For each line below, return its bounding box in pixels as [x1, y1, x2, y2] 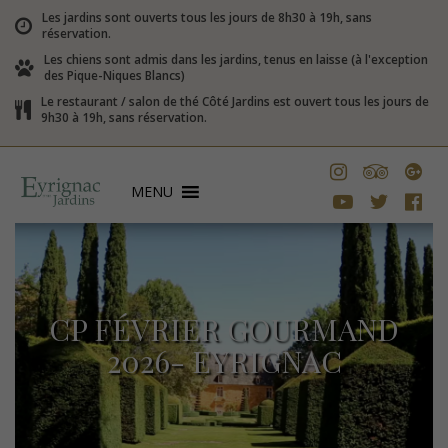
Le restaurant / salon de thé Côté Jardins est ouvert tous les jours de [41, 93, 429, 110]
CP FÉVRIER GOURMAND [49, 309, 399, 349]
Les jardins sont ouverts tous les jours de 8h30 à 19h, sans [42, 9, 372, 26]
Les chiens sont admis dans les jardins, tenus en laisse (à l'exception [44, 51, 428, 68]
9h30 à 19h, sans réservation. [41, 109, 207, 126]
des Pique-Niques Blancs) [44, 67, 185, 84]
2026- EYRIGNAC [106, 341, 342, 381]
